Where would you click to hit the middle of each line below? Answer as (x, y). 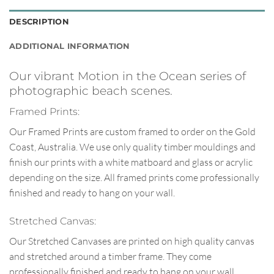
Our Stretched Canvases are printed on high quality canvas (132, 241)
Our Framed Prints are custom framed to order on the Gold (132, 131)
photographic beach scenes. (91, 91)
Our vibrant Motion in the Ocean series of (128, 76)
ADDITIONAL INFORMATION (70, 46)
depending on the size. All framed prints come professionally (134, 177)
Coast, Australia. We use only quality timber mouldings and (132, 147)
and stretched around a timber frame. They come (110, 256)
